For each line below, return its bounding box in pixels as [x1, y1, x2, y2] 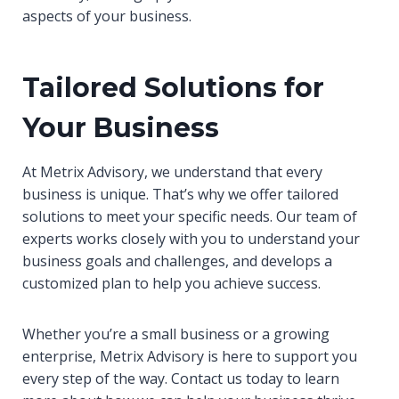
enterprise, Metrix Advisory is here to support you [22, 346, 357, 366]
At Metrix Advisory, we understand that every [22, 162, 322, 182]
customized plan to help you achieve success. [22, 273, 321, 293]
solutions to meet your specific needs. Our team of [22, 207, 357, 226]
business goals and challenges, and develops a [22, 251, 332, 271]
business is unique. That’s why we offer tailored [22, 184, 338, 204]
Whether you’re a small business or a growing [22, 324, 330, 344]
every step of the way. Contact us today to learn [22, 369, 339, 388]
